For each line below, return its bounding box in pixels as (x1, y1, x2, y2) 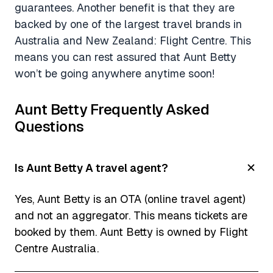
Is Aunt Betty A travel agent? (15, 161, 168, 174)
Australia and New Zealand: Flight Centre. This (15, 34, 251, 47)
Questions (15, 118, 84, 135)
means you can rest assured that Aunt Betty (15, 50, 236, 63)
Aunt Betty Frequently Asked (15, 101, 210, 118)
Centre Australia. (15, 241, 99, 255)
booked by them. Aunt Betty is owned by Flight (15, 225, 248, 238)
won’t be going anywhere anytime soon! (15, 66, 214, 80)
